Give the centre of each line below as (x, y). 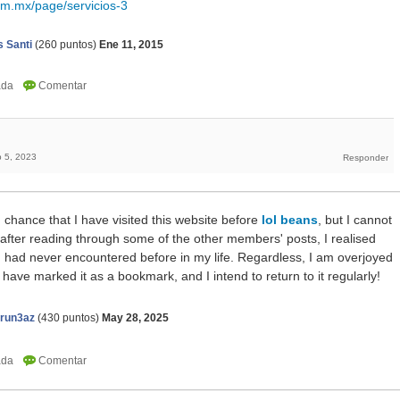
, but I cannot (355, 220)
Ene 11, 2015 (131, 45)
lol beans (290, 220)
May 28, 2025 (135, 318)
